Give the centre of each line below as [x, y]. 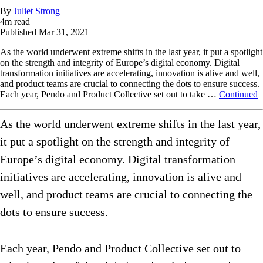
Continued [238, 95]
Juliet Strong [37, 11]
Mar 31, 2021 [64, 32]
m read [17, 22]
